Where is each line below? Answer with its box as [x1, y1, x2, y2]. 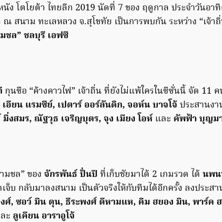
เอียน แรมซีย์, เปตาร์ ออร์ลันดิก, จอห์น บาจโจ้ [2, 98, 177, 112]
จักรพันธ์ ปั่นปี [44, 167, 98, 182]
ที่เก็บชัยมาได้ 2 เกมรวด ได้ [98, 167, 203, 182]
